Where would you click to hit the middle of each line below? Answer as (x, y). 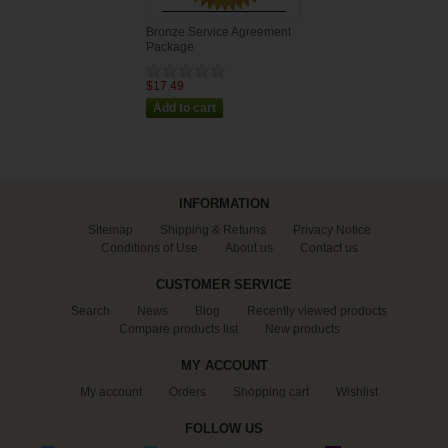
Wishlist (357, 391)
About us (248, 247)
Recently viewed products (317, 310)
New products (302, 328)
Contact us (328, 247)
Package (170, 46)
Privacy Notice (331, 229)
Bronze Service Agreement (219, 31)
